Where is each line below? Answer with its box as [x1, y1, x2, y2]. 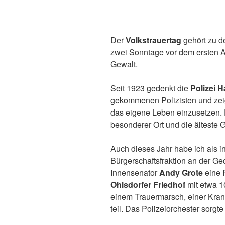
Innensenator [110, 166, 159, 178]
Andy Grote [159, 166, 203, 178]
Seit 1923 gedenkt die [110, 82, 190, 94]
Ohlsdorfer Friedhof [110, 178, 185, 190]
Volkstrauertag [126, 34, 183, 46]
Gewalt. [110, 58, 138, 70]
